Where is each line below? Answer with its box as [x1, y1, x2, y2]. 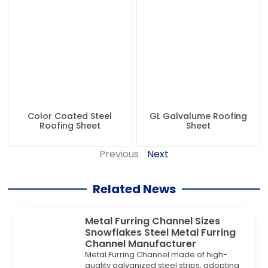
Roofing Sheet [39, 120, 100, 132]
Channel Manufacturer [85, 237, 197, 251]
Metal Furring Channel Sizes [85, 214, 221, 229]
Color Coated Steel [28, 110, 112, 123]
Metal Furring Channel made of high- [85, 249, 228, 261]
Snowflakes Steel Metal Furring [85, 226, 236, 240]
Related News [92, 181, 176, 198]
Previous [99, 147, 139, 162]
